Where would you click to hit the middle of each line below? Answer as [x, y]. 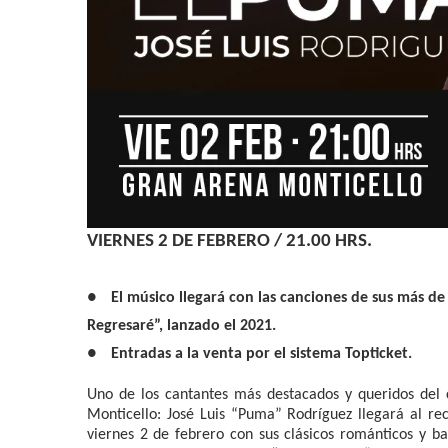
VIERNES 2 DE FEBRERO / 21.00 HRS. [229, 241]
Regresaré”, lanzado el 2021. [181, 325]
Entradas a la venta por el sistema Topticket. [261, 353]
